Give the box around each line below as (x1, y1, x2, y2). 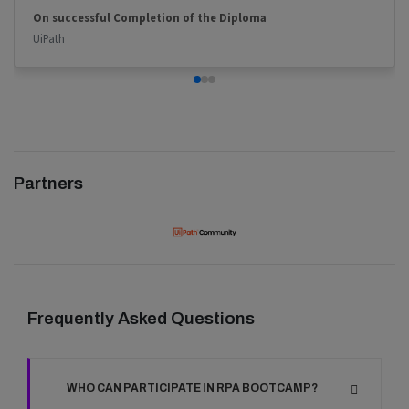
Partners (14, 173, 83, 193)
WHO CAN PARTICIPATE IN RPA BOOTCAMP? (67, 381, 318, 394)
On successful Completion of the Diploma (33, 9, 267, 26)
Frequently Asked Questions (27, 309, 255, 328)
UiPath (33, 30, 65, 47)
